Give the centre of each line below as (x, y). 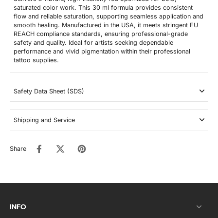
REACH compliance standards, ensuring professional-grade (101, 34)
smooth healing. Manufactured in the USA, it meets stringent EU (106, 25)
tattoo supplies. (36, 60)
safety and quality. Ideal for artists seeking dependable (93, 42)
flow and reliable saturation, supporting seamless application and (109, 16)
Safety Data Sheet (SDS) (49, 91)
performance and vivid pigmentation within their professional (102, 51)
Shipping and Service (44, 120)
